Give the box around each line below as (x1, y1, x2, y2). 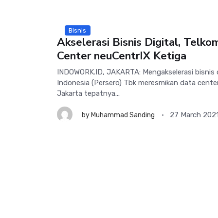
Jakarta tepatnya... (57, 89, 120, 98)
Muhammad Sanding (91, 110, 155, 119)
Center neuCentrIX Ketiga (57, 48, 186, 63)
